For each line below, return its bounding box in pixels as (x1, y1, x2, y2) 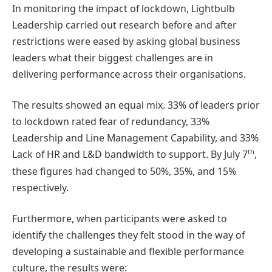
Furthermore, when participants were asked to (12, 212, 227, 226)
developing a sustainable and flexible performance (12, 245, 244, 259)
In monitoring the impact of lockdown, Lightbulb (12, 1, 235, 15)
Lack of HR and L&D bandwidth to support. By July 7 (12, 148, 248, 161)
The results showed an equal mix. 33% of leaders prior (12, 98, 260, 112)
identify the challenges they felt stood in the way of (12, 228, 245, 242)
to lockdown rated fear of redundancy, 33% (12, 115, 209, 129)
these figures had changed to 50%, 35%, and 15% (12, 164, 236, 178)
